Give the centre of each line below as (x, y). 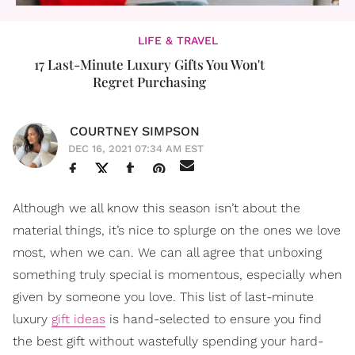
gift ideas (78, 319)
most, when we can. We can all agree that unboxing (167, 252)
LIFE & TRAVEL (177, 40)
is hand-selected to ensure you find (214, 319)
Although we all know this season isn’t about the (157, 208)
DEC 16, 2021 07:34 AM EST (136, 149)
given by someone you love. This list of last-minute (163, 297)
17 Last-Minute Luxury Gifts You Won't (149, 64)
